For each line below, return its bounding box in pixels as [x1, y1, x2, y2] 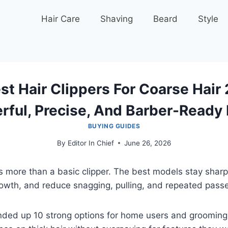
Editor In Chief [67, 138, 114, 147]
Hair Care [41, 14, 80, 24]
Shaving [100, 14, 133, 24]
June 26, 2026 [124, 138, 171, 147]
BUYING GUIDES [88, 122, 140, 130]
